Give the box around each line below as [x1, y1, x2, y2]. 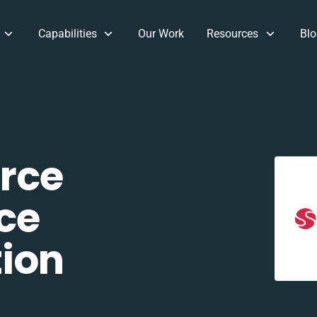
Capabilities [38, 27, 97, 40]
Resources [207, 27, 259, 40]
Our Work [138, 27, 185, 40]
